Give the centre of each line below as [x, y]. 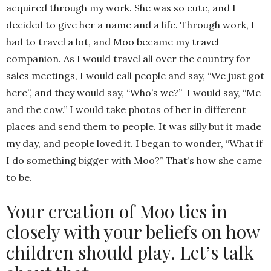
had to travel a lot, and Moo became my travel [113, 42]
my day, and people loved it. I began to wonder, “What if [134, 144]
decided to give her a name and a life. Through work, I [130, 25]
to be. [19, 178]
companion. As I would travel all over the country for [128, 59]
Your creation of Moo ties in [117, 211]
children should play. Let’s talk [130, 253]
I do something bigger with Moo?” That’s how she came [134, 161]
